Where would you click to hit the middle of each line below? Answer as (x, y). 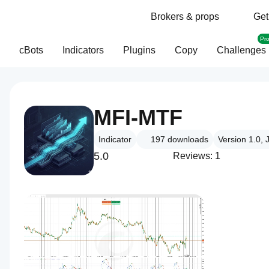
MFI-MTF (138, 117)
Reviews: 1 (197, 156)
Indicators (83, 50)
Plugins (139, 50)
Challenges (241, 50)
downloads (188, 139)
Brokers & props (185, 17)
